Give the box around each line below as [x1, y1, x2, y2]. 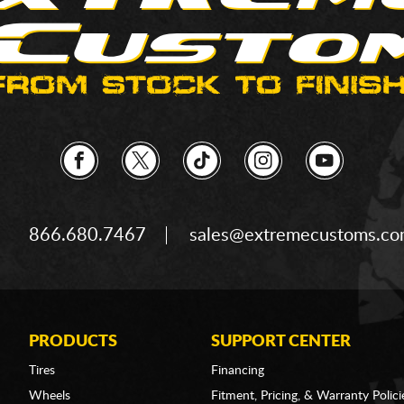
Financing [210, 364, 264, 377]
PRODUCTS [29, 334, 117, 350]
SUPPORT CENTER [210, 334, 351, 350]
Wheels [29, 390, 70, 402]
